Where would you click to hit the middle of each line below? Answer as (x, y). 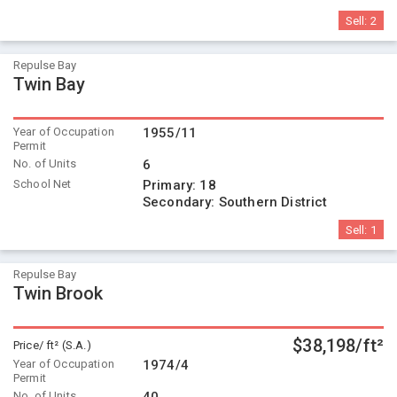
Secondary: (181, 202)
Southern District (273, 202)
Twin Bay (49, 84)
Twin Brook (58, 293)
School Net (43, 184)
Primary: (171, 185)
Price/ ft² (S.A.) (52, 345)
